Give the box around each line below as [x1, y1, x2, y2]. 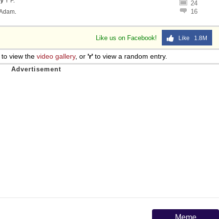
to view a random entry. [93, 52, 167, 60]
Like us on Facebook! [96, 34, 159, 42]
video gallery [37, 52, 75, 60]
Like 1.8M [174, 35, 207, 42]
